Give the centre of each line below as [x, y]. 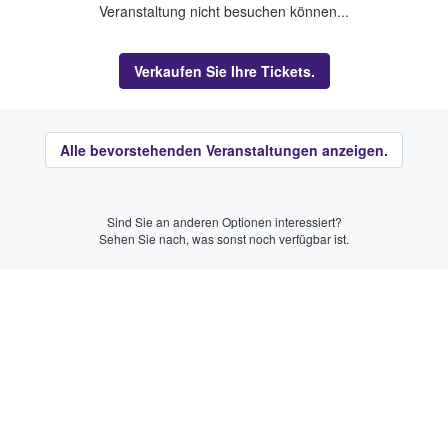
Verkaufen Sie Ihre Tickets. [224, 71]
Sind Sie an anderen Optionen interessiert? [224, 221]
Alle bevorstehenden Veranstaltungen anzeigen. [224, 149]
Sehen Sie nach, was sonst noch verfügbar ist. [224, 238]
